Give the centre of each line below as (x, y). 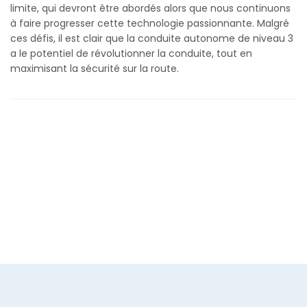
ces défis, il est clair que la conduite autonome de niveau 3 (152, 38)
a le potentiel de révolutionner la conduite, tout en (131, 53)
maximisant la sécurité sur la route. (95, 68)
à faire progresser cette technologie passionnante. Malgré (150, 23)
